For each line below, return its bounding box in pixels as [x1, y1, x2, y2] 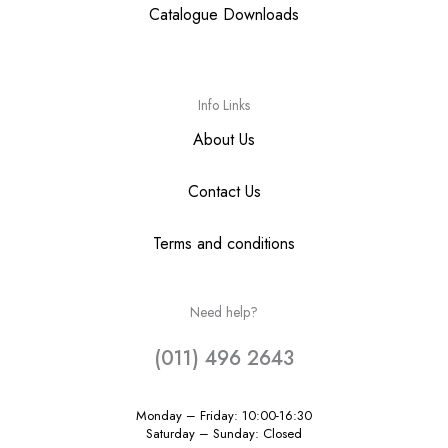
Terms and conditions [153, 232, 295, 255]
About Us [193, 128, 255, 151]
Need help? [190, 302, 258, 322]
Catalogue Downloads [149, 3, 299, 26]
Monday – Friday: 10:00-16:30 [136, 406, 312, 425]
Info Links [198, 95, 250, 115]
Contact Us [187, 180, 261, 203]
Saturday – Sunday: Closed [146, 424, 302, 443]
